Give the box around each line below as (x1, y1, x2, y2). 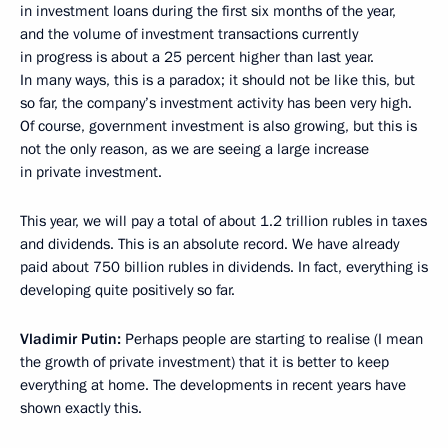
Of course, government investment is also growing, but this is (20, 116, 417, 136)
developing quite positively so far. (20, 280, 235, 300)
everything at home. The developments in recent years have (20, 375, 406, 395)
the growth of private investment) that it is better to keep (20, 352, 389, 372)
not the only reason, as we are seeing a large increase (20, 139, 369, 159)
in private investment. (20, 162, 162, 182)
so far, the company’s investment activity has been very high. (20, 93, 412, 113)
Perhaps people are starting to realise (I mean (125, 329, 423, 349)
